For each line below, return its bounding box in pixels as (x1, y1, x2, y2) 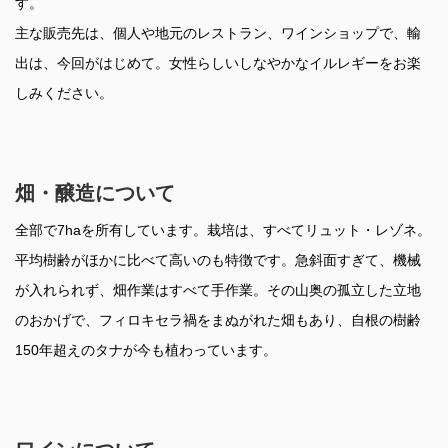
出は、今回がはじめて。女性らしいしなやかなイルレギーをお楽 (15, 55, 421, 72)
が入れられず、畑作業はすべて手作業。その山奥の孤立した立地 (15, 282, 421, 299)
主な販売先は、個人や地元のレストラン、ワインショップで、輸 (15, 25, 421, 42)
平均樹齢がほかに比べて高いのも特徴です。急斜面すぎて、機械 (15, 252, 421, 269)
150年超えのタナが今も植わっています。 (15, 342, 277, 359)
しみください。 (15, 85, 113, 102)
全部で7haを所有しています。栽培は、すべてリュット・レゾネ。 (15, 222, 431, 239)
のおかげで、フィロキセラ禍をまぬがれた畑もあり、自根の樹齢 (15, 312, 421, 329)
